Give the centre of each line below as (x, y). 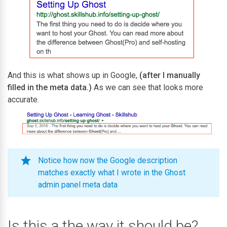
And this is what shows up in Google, (73, 75)
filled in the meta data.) (50, 88)
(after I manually (170, 75)
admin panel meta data (78, 184)
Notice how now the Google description (108, 160)
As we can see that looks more (147, 88)
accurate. (23, 100)
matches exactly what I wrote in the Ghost (112, 172)
